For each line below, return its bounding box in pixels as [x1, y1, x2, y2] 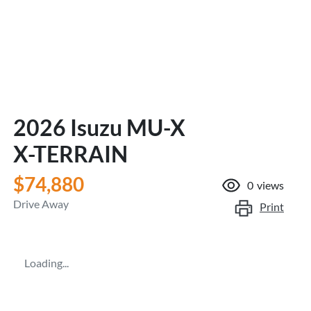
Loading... [24, 255, 69, 269]
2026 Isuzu [13, 113, 126, 141]
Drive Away [13, 196, 69, 210]
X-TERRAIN [13, 140, 128, 167]
